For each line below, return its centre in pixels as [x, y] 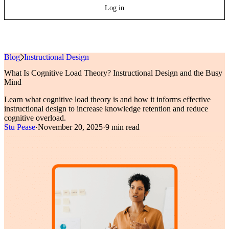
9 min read [122, 127]
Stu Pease [20, 127]
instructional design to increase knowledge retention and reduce [106, 109]
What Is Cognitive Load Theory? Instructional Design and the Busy [113, 73]
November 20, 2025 [70, 127]
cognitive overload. [35, 118]
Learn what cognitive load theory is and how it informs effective [107, 100]
